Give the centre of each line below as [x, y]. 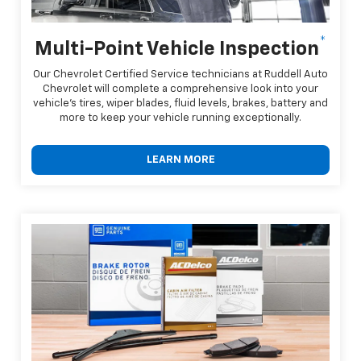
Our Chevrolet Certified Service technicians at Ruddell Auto [180, 74]
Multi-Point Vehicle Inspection [177, 49]
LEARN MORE [180, 160]
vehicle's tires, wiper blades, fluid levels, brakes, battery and [180, 103]
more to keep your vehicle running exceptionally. [180, 118]
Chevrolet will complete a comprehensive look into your [180, 89]
